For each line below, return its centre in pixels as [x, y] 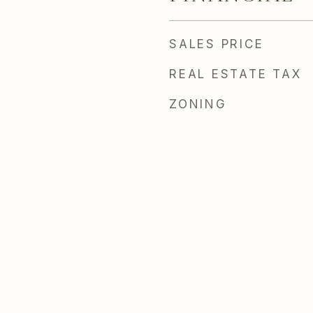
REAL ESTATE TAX [235, 74]
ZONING [198, 104]
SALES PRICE [217, 44]
